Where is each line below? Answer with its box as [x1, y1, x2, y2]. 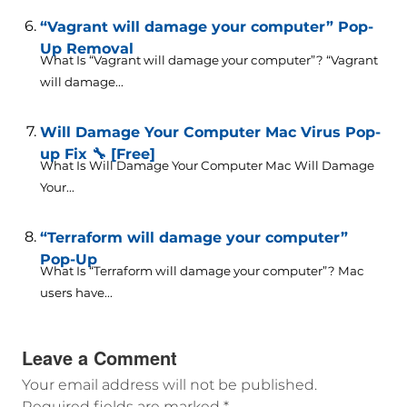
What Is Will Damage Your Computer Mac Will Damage [39, 158, 374, 174]
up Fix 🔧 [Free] [39, 145, 155, 164]
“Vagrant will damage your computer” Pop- [39, 18, 373, 36]
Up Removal [39, 40, 134, 58]
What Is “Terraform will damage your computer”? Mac [39, 263, 364, 279]
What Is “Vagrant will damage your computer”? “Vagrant [39, 53, 378, 68]
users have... [39, 285, 113, 301]
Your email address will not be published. [21, 376, 317, 394]
